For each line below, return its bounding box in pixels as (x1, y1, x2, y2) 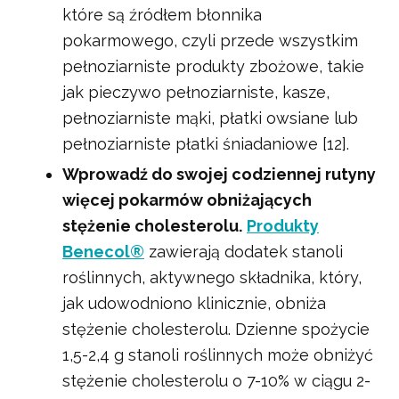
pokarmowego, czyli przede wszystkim (62, 31, 358, 51)
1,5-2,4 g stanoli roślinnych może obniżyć (62, 346, 373, 365)
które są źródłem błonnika (62, 5, 262, 25)
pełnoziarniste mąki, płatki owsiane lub (62, 109, 358, 128)
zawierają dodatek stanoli (144, 242, 343, 262)
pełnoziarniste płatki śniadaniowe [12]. (62, 134, 349, 154)
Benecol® (62, 242, 144, 262)
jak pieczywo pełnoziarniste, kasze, (62, 83, 330, 102)
